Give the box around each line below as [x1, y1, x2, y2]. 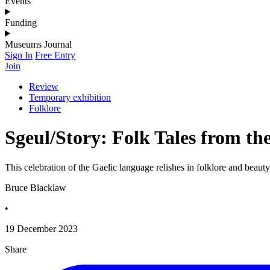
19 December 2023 [5, 223, 78, 234]
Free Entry [35, 49, 75, 60]
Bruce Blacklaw [5, 182, 66, 193]
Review [29, 81, 58, 92]
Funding [5, 17, 37, 28]
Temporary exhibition [29, 92, 111, 102]
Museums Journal [5, 39, 72, 49]
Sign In [5, 49, 33, 60]
